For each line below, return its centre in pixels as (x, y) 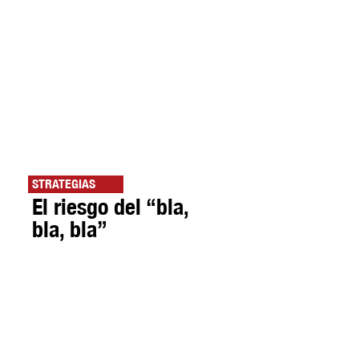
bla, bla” (70, 229)
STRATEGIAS (64, 184)
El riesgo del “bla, (110, 207)
